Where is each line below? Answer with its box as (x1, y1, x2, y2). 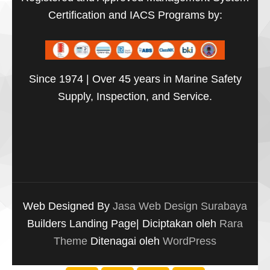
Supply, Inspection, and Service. (58, 90, 212, 103)
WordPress (163, 235, 216, 248)
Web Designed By (23, 200, 113, 213)
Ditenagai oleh (90, 235, 163, 248)
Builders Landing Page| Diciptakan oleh (27, 218, 219, 230)
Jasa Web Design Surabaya (113, 200, 247, 213)
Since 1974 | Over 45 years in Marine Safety (28, 73, 242, 86)
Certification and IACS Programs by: (48, 9, 222, 22)
